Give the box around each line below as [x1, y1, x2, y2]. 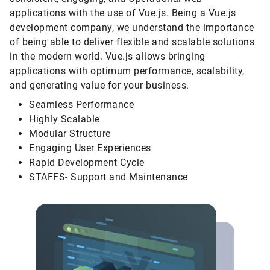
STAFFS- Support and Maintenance [29, 171, 188, 183]
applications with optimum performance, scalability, [10, 65, 245, 77]
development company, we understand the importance [10, 22, 254, 33]
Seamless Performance [29, 99, 134, 110]
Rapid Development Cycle [29, 157, 145, 168]
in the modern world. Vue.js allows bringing [10, 51, 206, 62]
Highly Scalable [29, 113, 100, 125]
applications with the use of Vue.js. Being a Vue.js [10, 7, 236, 19]
